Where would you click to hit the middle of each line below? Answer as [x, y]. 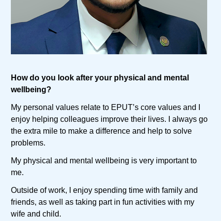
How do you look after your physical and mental [100, 78]
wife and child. [36, 214]
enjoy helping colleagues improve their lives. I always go [110, 119]
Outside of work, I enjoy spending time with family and [105, 190]
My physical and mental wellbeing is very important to [104, 161]
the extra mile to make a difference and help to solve [102, 131]
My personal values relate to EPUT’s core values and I [106, 108]
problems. [28, 143]
